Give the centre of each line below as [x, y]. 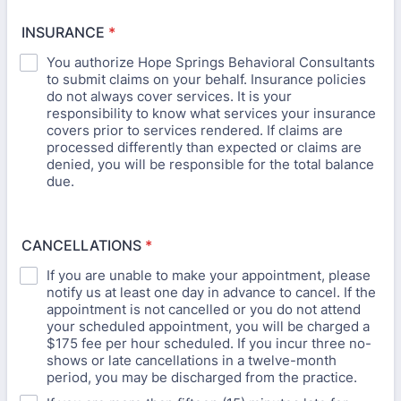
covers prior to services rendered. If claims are [195, 130]
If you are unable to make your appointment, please [209, 275]
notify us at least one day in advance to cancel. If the [211, 292]
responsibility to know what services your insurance [211, 113]
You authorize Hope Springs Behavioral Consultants [211, 62]
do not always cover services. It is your [169, 96]
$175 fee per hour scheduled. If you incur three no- [209, 343]
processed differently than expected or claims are [204, 147]
